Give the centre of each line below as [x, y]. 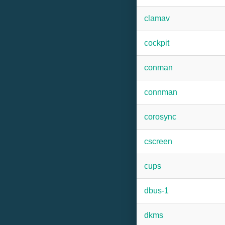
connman [161, 92]
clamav [157, 18]
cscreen [158, 141]
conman [158, 68]
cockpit [157, 43]
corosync [160, 117]
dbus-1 [156, 191]
